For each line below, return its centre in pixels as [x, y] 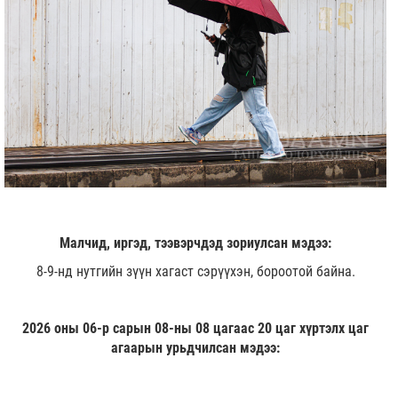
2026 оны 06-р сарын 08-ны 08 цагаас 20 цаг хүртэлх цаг [195, 329]
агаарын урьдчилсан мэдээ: [195, 348]
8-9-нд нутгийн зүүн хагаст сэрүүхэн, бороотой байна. [195, 272]
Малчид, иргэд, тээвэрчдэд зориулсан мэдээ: [195, 243]
